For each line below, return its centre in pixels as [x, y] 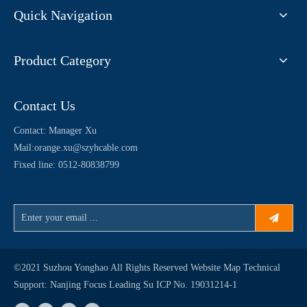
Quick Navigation [63, 15]
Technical [262, 268]
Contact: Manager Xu [55, 131]
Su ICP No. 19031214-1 [190, 285]
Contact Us [45, 106]
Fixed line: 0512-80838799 [66, 165]
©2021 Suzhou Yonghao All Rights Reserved [102, 268]
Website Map [217, 268]
